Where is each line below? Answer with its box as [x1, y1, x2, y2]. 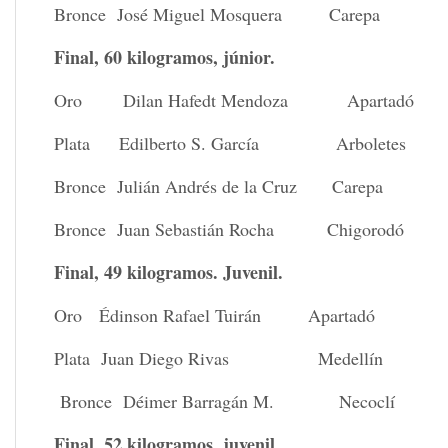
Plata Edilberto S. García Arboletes [54, 130, 407, 155]
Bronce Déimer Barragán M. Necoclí [54, 388, 396, 413]
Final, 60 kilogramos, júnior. [54, 43, 276, 70]
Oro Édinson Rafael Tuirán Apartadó [54, 302, 376, 327]
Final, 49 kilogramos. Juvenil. [54, 258, 284, 285]
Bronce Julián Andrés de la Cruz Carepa [54, 173, 384, 198]
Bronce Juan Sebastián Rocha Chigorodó [54, 216, 405, 241]
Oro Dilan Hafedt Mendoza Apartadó [54, 87, 415, 112]
